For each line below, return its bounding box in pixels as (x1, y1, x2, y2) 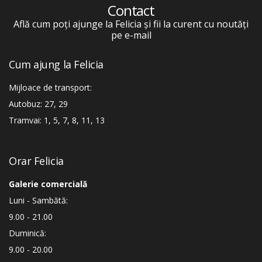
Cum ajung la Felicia (9, 57, 104, 71)
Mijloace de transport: (9, 82, 92, 93)
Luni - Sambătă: (9, 195, 68, 206)
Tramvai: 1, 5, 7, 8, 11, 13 (9, 115, 105, 126)
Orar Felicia (9, 154, 64, 168)
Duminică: (9, 227, 46, 239)
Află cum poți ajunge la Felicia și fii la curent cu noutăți (13, 18, 249, 30)
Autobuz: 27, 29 (9, 98, 68, 109)
